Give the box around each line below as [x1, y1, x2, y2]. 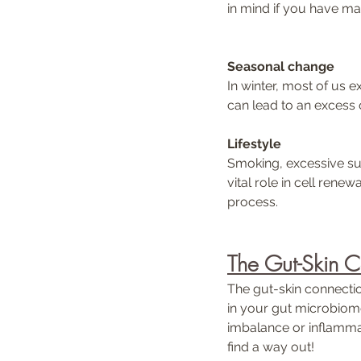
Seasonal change [227, 58, 334, 74]
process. [227, 193, 278, 210]
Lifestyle [227, 135, 284, 151]
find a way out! [227, 338, 314, 355]
